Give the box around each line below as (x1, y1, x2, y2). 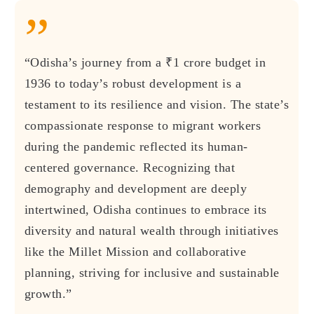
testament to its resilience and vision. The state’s (24, 97, 289, 111)
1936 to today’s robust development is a (24, 76, 242, 90)
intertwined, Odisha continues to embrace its (24, 202, 267, 217)
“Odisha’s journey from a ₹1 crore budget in (24, 55, 266, 69)
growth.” (24, 286, 72, 301)
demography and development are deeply (24, 181, 247, 196)
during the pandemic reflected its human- (24, 139, 248, 153)
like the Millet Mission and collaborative (24, 244, 247, 259)
